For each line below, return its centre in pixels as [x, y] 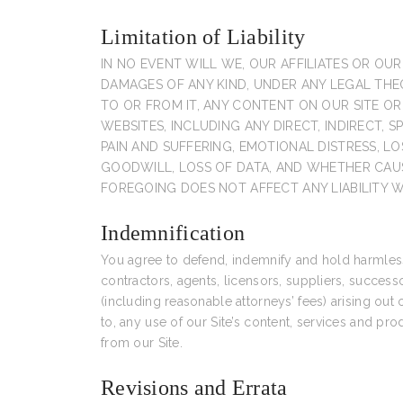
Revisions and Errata [194, 388]
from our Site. [142, 343]
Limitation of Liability [203, 37]
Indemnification [173, 233]
